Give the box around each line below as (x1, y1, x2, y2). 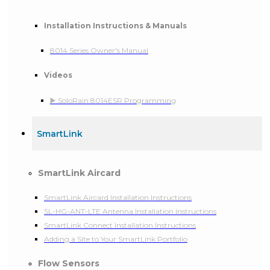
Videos (44, 71, 72, 80)
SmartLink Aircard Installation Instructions (44, 193, 192, 202)
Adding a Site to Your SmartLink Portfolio (44, 234, 187, 244)
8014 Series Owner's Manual (50, 46, 148, 55)
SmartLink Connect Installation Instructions (44, 221, 196, 230)
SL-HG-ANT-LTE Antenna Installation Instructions (44, 207, 216, 216)
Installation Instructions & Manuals (44, 21, 187, 31)
